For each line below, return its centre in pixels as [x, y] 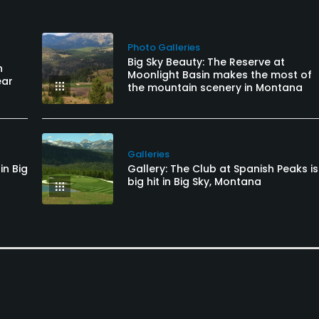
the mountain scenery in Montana [215, 87]
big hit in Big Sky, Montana [194, 181]
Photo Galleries [164, 47]
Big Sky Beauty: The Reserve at [206, 62]
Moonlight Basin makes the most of [220, 74]
